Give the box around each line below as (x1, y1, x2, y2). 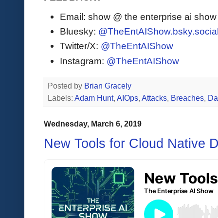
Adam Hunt (74, 93, 113, 102)
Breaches (171, 93, 204, 102)
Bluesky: (60, 26, 98, 37)
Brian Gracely (84, 81, 133, 90)
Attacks (142, 93, 167, 102)
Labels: (48, 93, 74, 102)
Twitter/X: (60, 40, 101, 52)
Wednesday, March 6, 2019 (44, 119, 142, 128)
